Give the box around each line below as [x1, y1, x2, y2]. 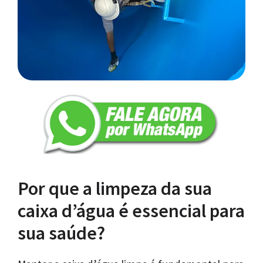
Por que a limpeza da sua [18, 176, 212, 200]
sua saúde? [18, 221, 105, 245]
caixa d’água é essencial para [18, 198, 245, 222]
